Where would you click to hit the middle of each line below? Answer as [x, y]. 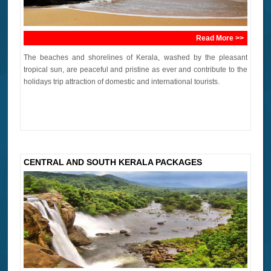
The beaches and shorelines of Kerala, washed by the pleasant [135, 57]
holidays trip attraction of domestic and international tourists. [122, 81]
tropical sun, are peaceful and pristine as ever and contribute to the [135, 69]
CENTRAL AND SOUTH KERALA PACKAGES [113, 162]
